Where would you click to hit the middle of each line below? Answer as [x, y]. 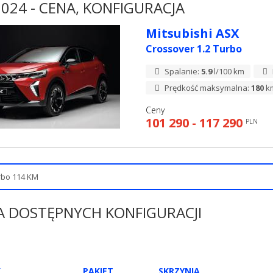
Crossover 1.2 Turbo [193, 49]
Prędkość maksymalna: [207, 88]
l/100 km [229, 71]
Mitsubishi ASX [192, 33]
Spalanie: [182, 71]
